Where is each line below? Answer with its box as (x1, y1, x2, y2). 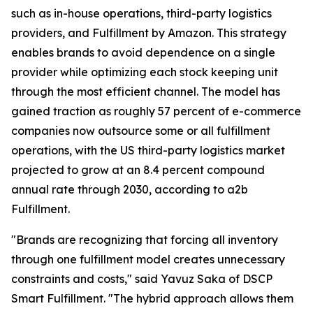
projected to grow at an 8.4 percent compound (11, 163, 265, 177)
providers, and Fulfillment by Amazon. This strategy (11, 26, 286, 40)
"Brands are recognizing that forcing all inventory (11, 233, 278, 247)
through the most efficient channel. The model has (11, 85, 280, 99)
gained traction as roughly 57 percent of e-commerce (11, 104, 301, 118)
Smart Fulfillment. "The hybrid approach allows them (11, 291, 293, 305)
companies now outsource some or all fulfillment (11, 124, 270, 138)
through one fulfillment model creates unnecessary (11, 252, 285, 266)
